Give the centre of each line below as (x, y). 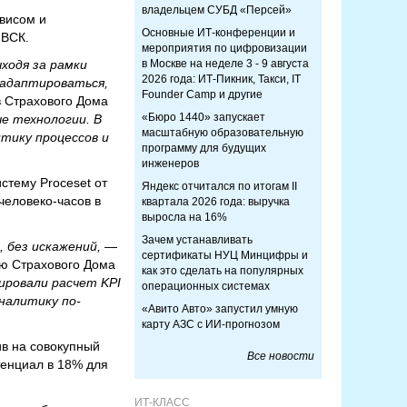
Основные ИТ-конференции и (218, 33)
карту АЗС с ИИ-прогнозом (211, 324)
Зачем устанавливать (197, 240)
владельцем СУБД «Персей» (217, 10)
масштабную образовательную (223, 133)
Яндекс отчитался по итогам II (219, 186)
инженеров (170, 164)
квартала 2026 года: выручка (216, 202)
